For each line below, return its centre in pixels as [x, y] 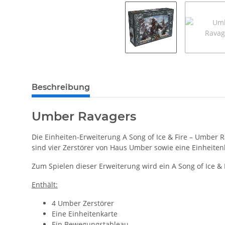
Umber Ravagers [84, 116]
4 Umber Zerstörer [83, 203]
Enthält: [45, 184]
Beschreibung [61, 87]
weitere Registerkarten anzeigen [86, 82]
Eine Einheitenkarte [85, 213]
